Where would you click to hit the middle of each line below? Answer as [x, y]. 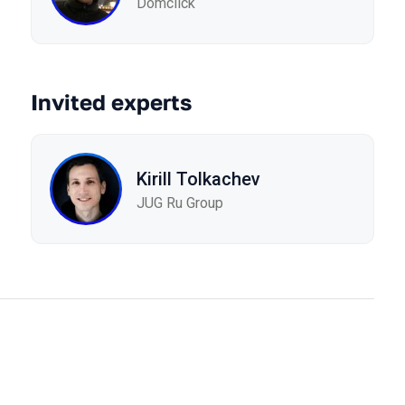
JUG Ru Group [180, 202]
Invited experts [111, 102]
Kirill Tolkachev [198, 179]
